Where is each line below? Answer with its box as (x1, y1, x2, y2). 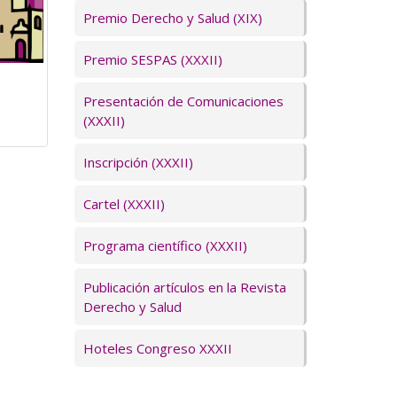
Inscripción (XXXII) (82, 153, 193, 171)
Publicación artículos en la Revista (82, 278, 286, 296)
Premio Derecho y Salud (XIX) (82, 9, 262, 27)
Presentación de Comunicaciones (82, 92, 284, 110)
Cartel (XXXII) (82, 195, 165, 213)
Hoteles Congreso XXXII (82, 339, 232, 357)
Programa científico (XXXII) (82, 237, 247, 254)
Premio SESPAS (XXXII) (82, 51, 222, 68)
